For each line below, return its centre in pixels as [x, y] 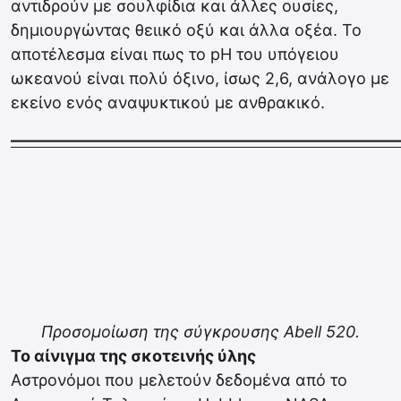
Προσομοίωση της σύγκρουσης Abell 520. [200, 332]
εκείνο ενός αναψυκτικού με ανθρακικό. [168, 102]
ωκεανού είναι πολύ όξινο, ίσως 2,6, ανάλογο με [200, 78]
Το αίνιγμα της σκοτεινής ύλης [133, 356]
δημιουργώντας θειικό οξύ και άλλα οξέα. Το [186, 30]
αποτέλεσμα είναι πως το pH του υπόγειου [175, 54]
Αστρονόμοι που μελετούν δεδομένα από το [179, 380]
